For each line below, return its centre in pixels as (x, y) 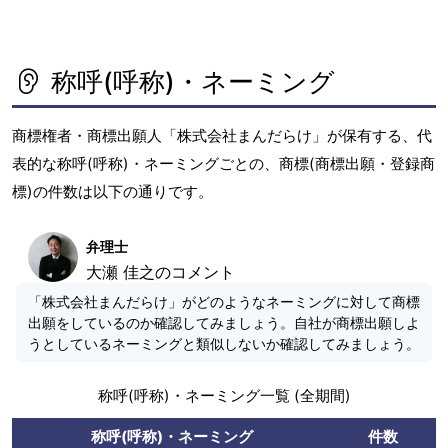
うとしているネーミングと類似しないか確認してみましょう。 (224, 343)
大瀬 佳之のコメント (160, 271)
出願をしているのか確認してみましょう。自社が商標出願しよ (224, 322)
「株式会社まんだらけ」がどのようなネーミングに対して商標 (224, 301)
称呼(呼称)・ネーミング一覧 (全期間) (224, 395)
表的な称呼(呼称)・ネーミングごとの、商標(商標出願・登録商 (223, 163)
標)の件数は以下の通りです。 (112, 191)
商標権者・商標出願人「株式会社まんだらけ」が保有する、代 (222, 135)
